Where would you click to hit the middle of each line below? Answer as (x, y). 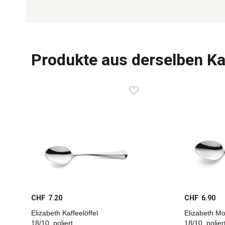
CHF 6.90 (200, 198)
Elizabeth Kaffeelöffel (65, 213)
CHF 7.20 (47, 198)
